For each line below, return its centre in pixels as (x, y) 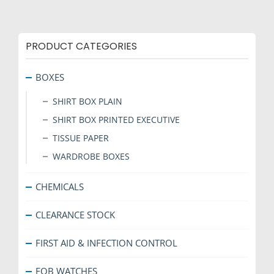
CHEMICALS (60, 187)
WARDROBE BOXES (91, 157)
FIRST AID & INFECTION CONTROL (106, 243)
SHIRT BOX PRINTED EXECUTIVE (116, 120)
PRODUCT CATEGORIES (81, 46)
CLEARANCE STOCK (75, 215)
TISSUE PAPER (81, 138)
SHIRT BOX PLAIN (87, 102)
